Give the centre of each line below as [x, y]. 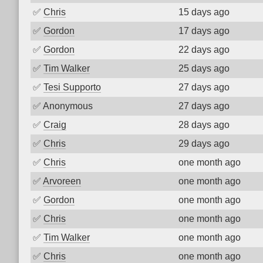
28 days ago [204, 125]
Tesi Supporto [72, 87]
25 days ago [204, 68]
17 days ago [204, 31]
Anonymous [68, 106]
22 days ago [204, 50]
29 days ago [204, 144]
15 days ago [204, 12]
